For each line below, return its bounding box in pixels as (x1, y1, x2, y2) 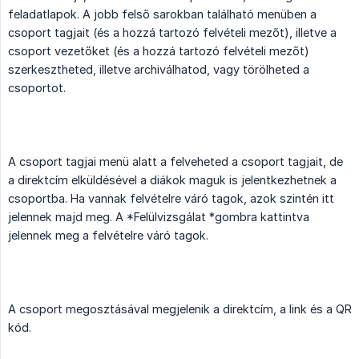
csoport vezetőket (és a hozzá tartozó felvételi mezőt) (8, 44, 309, 58)
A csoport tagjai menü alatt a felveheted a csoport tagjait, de (8, 155, 343, 169)
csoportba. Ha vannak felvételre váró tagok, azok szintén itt (8, 192, 334, 206)
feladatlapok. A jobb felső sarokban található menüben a (8, 7, 317, 22)
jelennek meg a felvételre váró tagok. (8, 228, 208, 243)
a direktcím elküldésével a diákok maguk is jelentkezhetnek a (8, 173, 337, 188)
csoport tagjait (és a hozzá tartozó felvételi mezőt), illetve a (8, 26, 337, 40)
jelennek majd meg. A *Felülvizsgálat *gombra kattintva (8, 210, 309, 224)
